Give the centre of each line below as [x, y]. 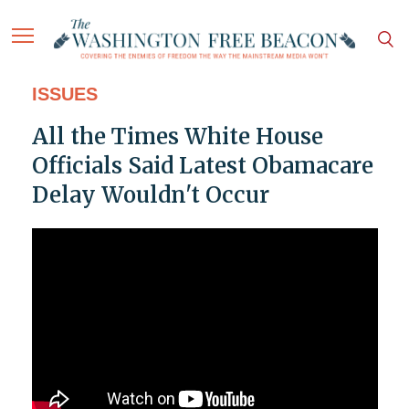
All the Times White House [177, 137]
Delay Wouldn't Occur [150, 195]
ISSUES [64, 94]
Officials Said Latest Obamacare [202, 166]
